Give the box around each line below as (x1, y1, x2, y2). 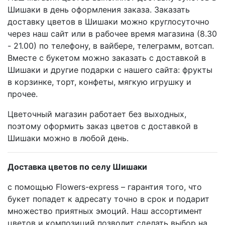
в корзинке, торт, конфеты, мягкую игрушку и (8, 76, 191, 87)
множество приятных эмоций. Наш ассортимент (8, 205, 202, 216)
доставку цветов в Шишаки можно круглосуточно (8, 16, 209, 27)
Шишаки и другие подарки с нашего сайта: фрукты (8, 64, 212, 75)
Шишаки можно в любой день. (8, 133, 129, 143)
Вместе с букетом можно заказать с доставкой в (8, 52, 206, 63)
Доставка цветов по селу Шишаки (8, 161, 147, 172)
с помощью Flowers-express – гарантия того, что (8, 181, 202, 192)
